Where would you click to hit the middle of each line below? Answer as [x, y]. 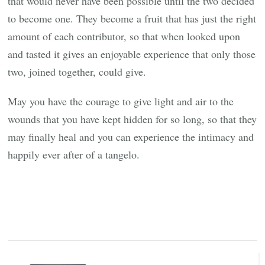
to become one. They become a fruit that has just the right [132, 18]
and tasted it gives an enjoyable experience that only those [132, 54]
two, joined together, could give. [77, 71]
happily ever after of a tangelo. [74, 154]
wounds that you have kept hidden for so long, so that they [132, 119]
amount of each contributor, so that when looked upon [124, 36]
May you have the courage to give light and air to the [121, 101]
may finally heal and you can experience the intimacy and [131, 136]
